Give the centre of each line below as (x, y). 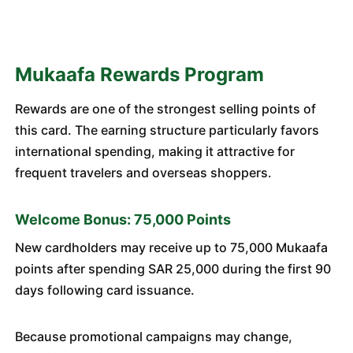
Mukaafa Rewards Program (139, 74)
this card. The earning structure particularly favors (167, 130)
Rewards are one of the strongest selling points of (165, 109)
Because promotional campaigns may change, (153, 336)
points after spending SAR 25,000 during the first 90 (173, 269)
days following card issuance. (104, 290)
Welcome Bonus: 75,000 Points (123, 219)
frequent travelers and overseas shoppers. (143, 173)
